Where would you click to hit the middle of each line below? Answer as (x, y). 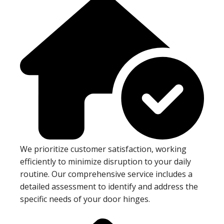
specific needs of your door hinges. (85, 199)
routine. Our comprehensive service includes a (106, 174)
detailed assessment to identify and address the (109, 186)
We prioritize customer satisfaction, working (103, 149)
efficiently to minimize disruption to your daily (105, 161)
